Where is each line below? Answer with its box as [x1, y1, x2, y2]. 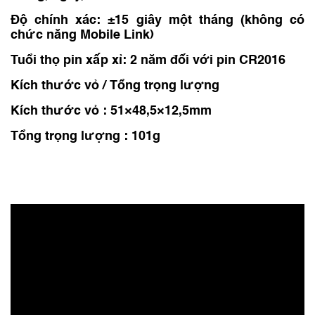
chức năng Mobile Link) [11, 29, 154, 41]
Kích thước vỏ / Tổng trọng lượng [11, 79, 219, 92]
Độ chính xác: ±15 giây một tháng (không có [11, 14, 304, 27]
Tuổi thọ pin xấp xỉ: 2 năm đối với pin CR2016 [11, 54, 285, 67]
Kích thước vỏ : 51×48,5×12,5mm [11, 105, 212, 117]
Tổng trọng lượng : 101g [11, 130, 160, 143]
